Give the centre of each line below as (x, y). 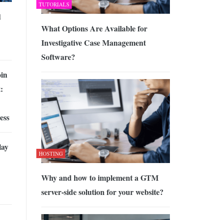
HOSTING (51, 153)
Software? (58, 57)
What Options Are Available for (94, 28)
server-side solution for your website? (102, 192)
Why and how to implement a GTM (100, 177)
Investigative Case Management (93, 43)
